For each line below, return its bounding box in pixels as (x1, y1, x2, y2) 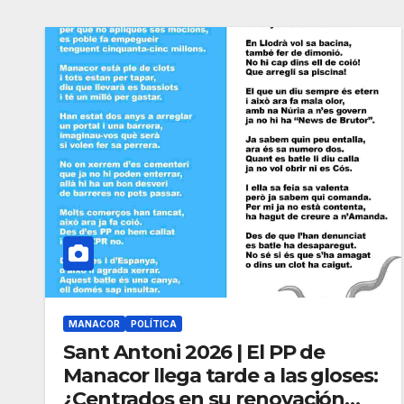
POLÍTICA (131, 318, 177, 329)
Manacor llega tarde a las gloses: (63, 363, 378, 388)
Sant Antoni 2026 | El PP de (63, 340, 326, 364)
